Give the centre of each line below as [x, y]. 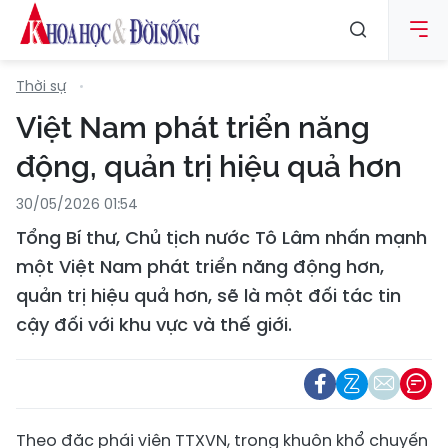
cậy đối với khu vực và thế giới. [154, 324]
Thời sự [41, 86]
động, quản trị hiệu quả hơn [209, 166]
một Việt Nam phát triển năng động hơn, [200, 266]
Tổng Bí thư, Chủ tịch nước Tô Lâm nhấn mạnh [221, 237]
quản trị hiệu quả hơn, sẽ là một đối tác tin [208, 295]
